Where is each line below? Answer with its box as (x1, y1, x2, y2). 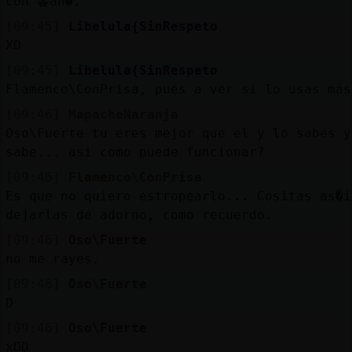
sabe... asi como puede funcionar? (5, 144, 265, 159)
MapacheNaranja (68, 106, 178, 122)
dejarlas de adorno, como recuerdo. (5, 207, 273, 222)
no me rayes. (5, 251, 100, 266)
